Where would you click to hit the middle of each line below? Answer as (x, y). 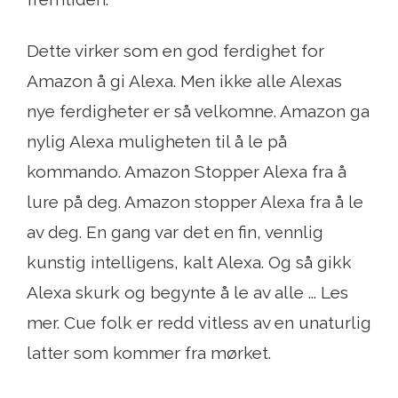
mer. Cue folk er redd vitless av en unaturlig (199, 323)
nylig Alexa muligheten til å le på (157, 142)
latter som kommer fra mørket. (149, 353)
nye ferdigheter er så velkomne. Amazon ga (198, 111)
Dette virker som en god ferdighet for (175, 51)
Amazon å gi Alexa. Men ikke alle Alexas (184, 81)
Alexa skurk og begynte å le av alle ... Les (187, 293)
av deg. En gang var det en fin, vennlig (175, 232)
